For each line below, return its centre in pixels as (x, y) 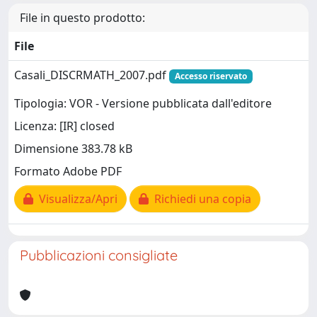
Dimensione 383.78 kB (73, 149)
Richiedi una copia (200, 199)
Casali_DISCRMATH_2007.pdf (92, 75)
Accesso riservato (211, 76)
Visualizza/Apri (75, 199)
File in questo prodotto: (82, 18)
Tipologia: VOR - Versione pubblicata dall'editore (143, 104)
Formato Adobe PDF (68, 172)
